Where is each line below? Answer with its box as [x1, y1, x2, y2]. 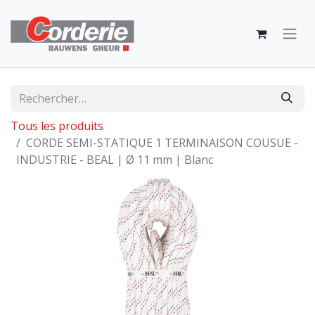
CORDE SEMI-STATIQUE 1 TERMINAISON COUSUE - [26, 135, 298, 150]
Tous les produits [11, 118, 103, 134]
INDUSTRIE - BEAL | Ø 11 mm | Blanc [16, 152, 213, 167]
